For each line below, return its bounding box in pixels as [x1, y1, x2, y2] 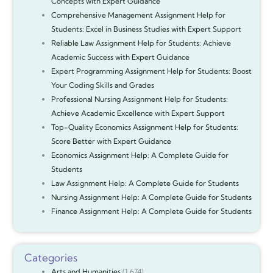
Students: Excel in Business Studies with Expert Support [51, 24, 241, 34]
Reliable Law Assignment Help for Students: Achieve [51, 38, 231, 48]
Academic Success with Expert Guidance [51, 52, 190, 62]
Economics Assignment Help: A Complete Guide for [51, 151, 229, 160]
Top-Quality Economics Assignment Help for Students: [51, 122, 238, 132]
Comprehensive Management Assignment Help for [51, 10, 225, 20]
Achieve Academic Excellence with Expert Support [51, 108, 225, 118]
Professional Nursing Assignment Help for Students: [51, 94, 228, 104]
